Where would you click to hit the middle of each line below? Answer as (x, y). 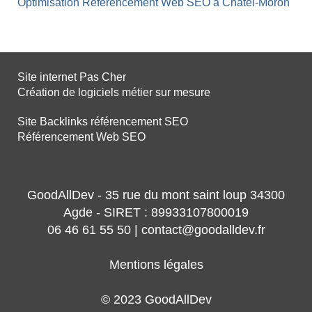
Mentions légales (156, 265)
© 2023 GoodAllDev (156, 300)
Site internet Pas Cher (72, 77)
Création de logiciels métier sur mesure (114, 93)
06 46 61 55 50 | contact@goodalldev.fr (156, 230)
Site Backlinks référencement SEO (103, 122)
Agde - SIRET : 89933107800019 (156, 213)
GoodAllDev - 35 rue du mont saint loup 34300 (156, 195)
